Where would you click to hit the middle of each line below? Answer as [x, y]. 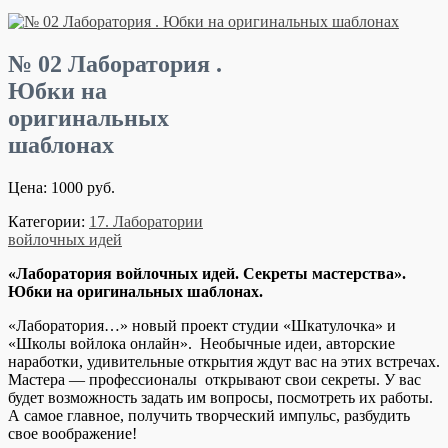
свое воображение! [72, 433]
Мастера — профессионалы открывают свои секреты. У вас [214, 379]
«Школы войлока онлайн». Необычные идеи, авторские [201, 343]
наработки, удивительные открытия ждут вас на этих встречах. [224, 361]
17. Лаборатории [146, 221]
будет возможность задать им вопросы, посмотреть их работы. [220, 397]
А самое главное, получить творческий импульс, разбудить [209, 415]
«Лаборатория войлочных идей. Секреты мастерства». [207, 273]
